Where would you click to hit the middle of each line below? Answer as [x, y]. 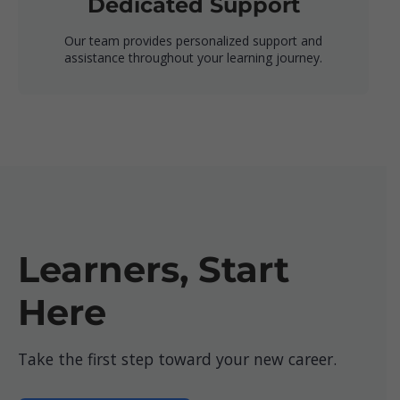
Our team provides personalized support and [193, 41]
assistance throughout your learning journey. [193, 58]
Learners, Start [154, 270]
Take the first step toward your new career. [177, 359]
